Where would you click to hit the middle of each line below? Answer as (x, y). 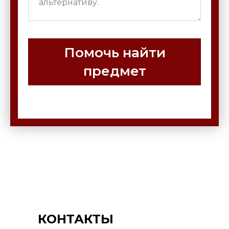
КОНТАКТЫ (76, 219)
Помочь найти (114, 53)
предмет (114, 71)
